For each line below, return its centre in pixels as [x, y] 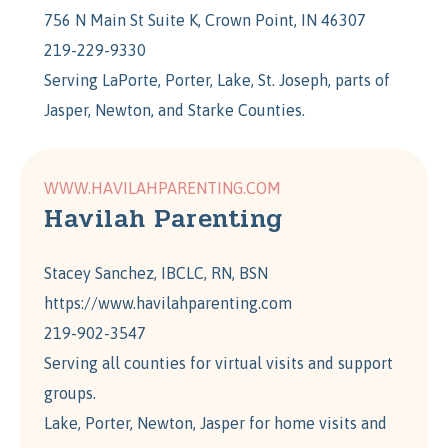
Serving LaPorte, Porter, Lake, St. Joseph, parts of [217, 80]
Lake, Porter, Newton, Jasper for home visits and [215, 423]
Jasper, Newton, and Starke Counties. [174, 110]
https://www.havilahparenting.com [168, 303]
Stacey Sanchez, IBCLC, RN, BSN [156, 273]
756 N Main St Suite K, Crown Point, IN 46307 [205, 20]
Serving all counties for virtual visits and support [218, 363]
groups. [70, 393]
